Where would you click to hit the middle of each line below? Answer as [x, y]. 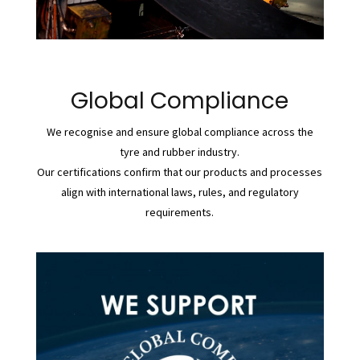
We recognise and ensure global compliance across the [180, 131]
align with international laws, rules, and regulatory [180, 192]
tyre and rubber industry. [180, 151]
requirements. [180, 212]
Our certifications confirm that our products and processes [180, 172]
